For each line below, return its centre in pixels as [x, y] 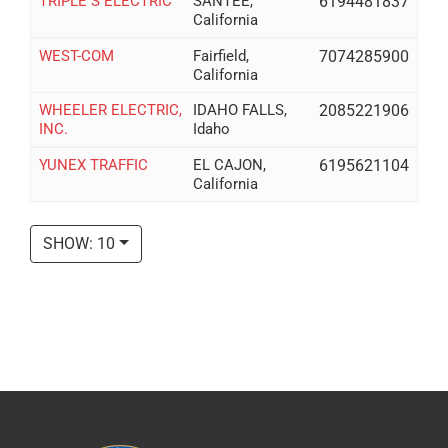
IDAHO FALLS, [240, 109]
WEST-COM [76, 55]
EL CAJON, [230, 164]
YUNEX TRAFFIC [93, 164]
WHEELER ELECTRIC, [110, 109]
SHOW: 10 [79, 244]
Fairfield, [221, 55]
